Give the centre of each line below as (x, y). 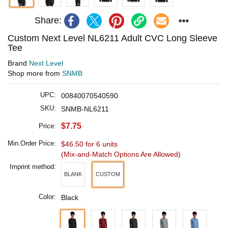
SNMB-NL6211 (85, 109)
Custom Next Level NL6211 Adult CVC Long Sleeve (112, 38)
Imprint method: (33, 166)
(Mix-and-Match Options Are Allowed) (121, 154)
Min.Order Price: (32, 143)
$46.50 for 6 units (89, 144)
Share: (48, 21)
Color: (47, 196)
